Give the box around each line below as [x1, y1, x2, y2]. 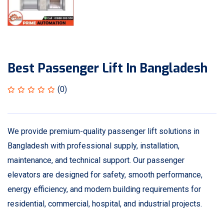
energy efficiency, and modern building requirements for [7, 184, 201, 194]
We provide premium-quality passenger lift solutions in [7, 126, 199, 136]
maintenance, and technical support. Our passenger [7, 155, 184, 165]
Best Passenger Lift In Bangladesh [7, 59, 207, 76]
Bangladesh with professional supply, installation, [7, 140, 179, 150]
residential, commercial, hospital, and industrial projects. [7, 198, 202, 208]
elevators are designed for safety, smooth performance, [7, 169, 202, 179]
